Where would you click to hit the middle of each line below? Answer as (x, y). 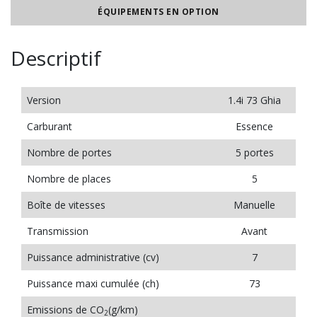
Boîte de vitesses (66, 205)
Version (44, 100)
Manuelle (254, 205)
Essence (254, 126)
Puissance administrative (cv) (93, 257)
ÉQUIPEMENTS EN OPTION (158, 11)
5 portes (254, 152)
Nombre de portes (69, 152)
